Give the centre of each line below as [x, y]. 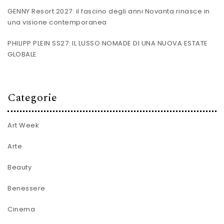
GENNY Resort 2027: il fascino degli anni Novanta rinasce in [109, 11]
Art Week [23, 125]
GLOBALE [22, 54]
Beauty [19, 167]
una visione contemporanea [57, 22]
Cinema [21, 209]
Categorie [32, 97]
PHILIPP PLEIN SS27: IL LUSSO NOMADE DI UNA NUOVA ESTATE [108, 43]
